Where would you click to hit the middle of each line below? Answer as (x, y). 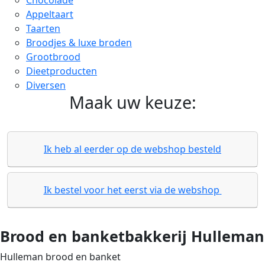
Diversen (46, 85)
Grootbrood (53, 57)
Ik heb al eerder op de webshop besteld (132, 149)
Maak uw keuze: (132, 102)
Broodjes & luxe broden (79, 43)
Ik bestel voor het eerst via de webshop (131, 190)
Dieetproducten (62, 71)
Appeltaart (50, 14)
